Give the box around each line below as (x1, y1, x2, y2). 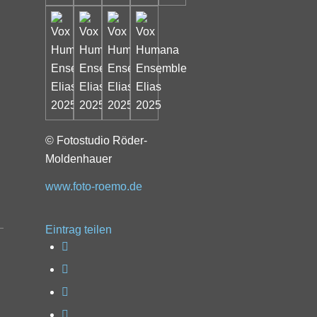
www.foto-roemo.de (45, 180, 142, 193)
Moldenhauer (45, 152, 112, 165)
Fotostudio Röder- (56, 134, 147, 146)
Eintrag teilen (45, 224, 112, 236)
